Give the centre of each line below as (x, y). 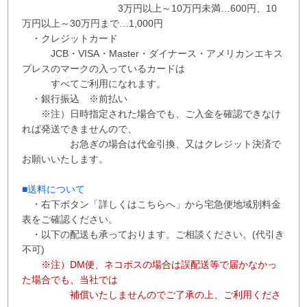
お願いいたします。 (65, 159)
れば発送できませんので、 (80, 128)
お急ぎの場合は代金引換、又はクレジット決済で (152, 144)
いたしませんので (128, 294)
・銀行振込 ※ (61, 98)
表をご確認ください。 (70, 219)
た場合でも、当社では (70, 279)
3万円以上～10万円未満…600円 (139, 8)
